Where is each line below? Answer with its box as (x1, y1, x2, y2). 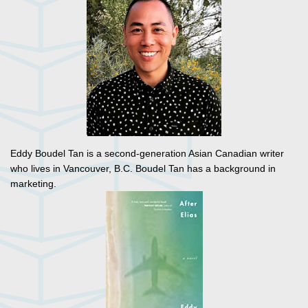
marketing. (10, 178, 56, 190)
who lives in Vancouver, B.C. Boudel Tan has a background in (10, 163, 276, 175)
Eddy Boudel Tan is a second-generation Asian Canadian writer (10, 148, 284, 159)
